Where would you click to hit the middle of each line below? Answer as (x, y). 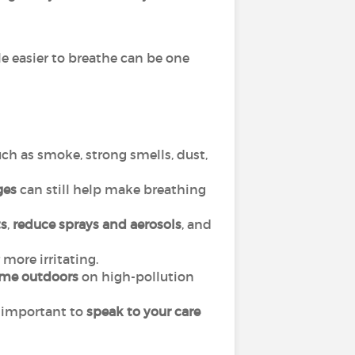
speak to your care (143, 311)
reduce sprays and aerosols (97, 224)
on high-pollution (136, 277)
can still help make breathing (111, 189)
